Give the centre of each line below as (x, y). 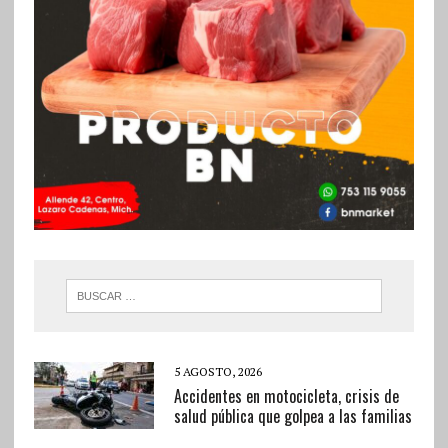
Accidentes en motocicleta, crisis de (286, 396)
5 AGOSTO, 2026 (217, 372)
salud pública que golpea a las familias (292, 416)
